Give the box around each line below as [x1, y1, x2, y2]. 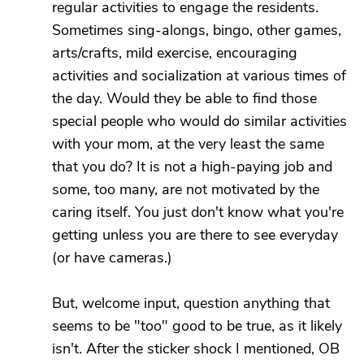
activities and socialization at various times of [52, 66, 346, 85]
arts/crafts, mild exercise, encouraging [52, 43, 297, 63]
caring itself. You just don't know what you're [52, 202, 344, 222]
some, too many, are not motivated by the [52, 180, 319, 199]
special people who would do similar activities [52, 111, 347, 131]
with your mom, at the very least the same [52, 134, 324, 154]
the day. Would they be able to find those [52, 89, 317, 108]
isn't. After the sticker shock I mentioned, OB [52, 339, 340, 358]
